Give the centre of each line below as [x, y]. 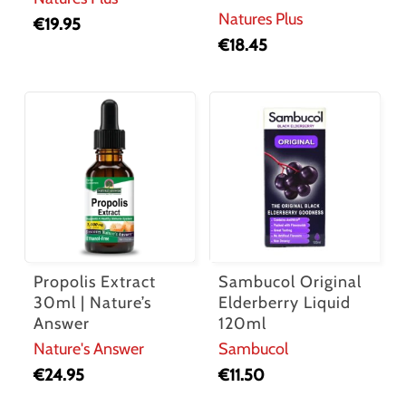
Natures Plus [261, 19]
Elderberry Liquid [285, 302]
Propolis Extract [94, 281]
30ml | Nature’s [92, 302]
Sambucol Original [290, 281]
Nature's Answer [88, 348]
